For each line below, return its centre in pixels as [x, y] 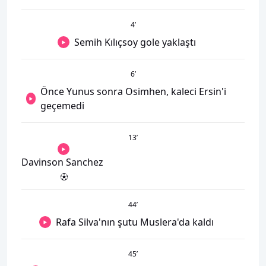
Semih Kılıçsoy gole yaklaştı [135, 42]
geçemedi [63, 106]
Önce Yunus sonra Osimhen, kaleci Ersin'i [134, 91]
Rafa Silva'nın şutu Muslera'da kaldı [135, 222]
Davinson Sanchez [62, 162]
